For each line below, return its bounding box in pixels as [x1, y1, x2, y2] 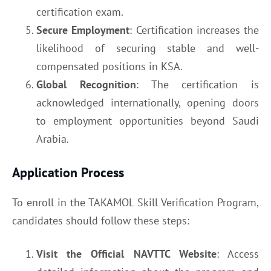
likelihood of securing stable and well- [36, 41, 259, 55]
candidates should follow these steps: [12, 213, 189, 227]
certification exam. [36, 4, 123, 19]
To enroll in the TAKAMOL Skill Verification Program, [12, 195, 259, 209]
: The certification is [135, 77, 259, 91]
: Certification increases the [129, 22, 259, 37]
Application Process [12, 163, 124, 181]
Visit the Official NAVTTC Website [36, 246, 217, 261]
